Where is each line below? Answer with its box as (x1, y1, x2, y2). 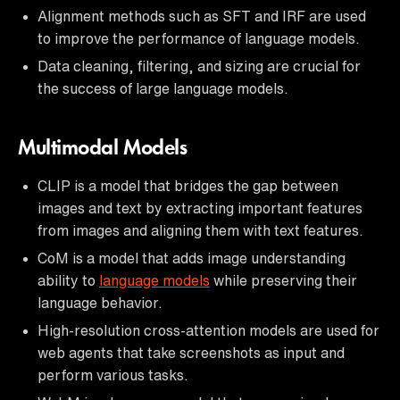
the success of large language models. (37, 80, 288, 96)
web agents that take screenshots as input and (37, 345, 345, 360)
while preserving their (210, 272, 357, 287)
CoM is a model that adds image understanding (37, 250, 346, 265)
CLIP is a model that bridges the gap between (37, 178, 338, 193)
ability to (37, 272, 99, 287)
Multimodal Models (18, 137, 187, 160)
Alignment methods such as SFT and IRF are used (37, 8, 366, 23)
